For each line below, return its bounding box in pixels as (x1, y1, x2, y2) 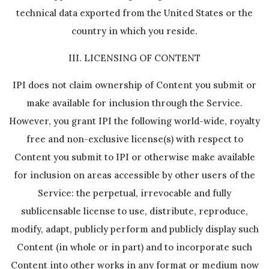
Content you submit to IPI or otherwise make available (14, 151, 255, 163)
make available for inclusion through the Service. (26, 97, 243, 109)
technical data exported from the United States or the (16, 7, 253, 19)
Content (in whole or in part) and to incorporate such (17, 241, 252, 253)
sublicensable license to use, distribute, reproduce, (21, 205, 248, 217)
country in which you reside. (71, 25, 198, 37)
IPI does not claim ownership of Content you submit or (13, 79, 256, 91)
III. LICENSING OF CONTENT (68, 52, 201, 64)
